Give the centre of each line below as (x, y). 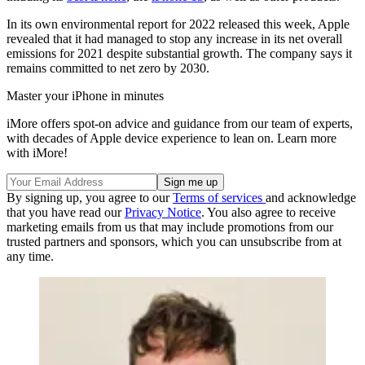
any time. (30, 256)
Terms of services (219, 197)
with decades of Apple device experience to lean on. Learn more (172, 138)
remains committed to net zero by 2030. (108, 68)
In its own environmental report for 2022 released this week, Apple (178, 24)
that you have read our (66, 212)
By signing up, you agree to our (90, 197)
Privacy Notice (163, 212)
